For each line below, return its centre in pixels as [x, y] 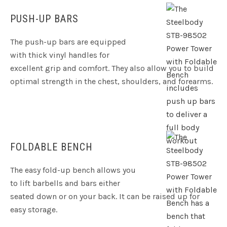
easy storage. [34, 210]
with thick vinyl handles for [60, 55]
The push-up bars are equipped [68, 42]
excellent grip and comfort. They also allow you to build [112, 68]
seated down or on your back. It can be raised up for [105, 197]
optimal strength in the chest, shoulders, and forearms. [111, 82]
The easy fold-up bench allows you [73, 170]
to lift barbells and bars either [65, 183]
